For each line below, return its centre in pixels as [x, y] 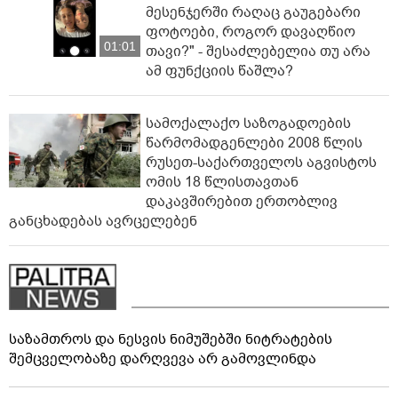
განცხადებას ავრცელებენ [103, 221]
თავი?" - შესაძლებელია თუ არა [258, 51]
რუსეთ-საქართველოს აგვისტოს [261, 162]
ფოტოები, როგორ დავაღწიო [251, 32]
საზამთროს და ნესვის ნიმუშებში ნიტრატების [171, 339]
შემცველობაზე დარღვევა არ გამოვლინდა [163, 358]
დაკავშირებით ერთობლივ [242, 201]
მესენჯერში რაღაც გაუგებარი [253, 12]
